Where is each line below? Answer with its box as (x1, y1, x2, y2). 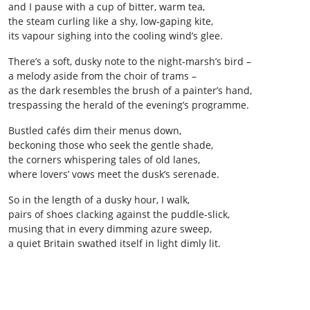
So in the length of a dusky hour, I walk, (8, 193, 190, 206)
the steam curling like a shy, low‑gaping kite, (8, 15, 213, 28)
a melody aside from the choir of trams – (8, 69, 197, 82)
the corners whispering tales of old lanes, (8, 153, 200, 166)
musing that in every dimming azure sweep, (8, 222, 212, 235)
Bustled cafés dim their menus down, (8, 124, 181, 137)
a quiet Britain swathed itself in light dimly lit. (8, 237, 221, 250)
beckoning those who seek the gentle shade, (8, 138, 213, 152)
